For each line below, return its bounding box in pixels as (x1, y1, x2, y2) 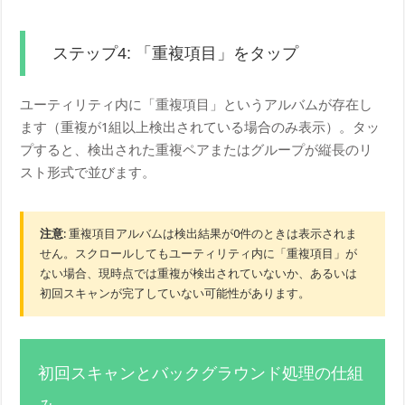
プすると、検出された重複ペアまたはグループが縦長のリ (20, 141, 373, 158)
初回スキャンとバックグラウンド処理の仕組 (38, 363, 364, 382)
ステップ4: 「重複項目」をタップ (52, 43, 299, 62)
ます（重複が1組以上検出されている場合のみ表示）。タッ (20, 118, 381, 136)
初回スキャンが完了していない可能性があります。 (40, 286, 311, 300)
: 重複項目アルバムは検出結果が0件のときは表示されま (63, 226, 358, 240)
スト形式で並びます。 (20, 164, 156, 181)
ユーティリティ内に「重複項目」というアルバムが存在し (20, 96, 373, 113)
